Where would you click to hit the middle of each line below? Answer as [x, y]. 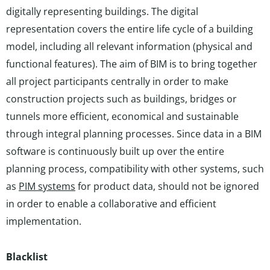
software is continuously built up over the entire [115, 151]
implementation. [44, 221]
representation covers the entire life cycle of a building [130, 29]
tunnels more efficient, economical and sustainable [122, 116]
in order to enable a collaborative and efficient [111, 204]
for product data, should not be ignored [167, 186]
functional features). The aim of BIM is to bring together [132, 64]
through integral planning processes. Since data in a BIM [134, 134]
